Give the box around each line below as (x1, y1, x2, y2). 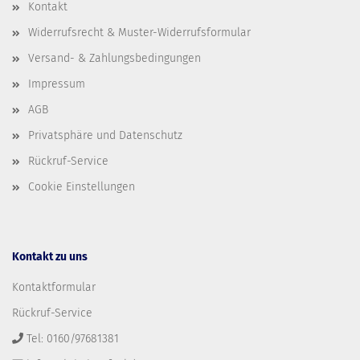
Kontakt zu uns (12, 250, 88, 264)
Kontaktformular (12, 280, 96, 294)
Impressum (28, 77, 85, 91)
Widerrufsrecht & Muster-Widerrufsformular (28, 26, 251, 39)
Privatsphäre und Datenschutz (28, 129, 182, 142)
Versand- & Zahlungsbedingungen (28, 51, 201, 65)
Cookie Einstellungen (28, 180, 135, 194)
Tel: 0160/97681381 (27, 332, 119, 346)
